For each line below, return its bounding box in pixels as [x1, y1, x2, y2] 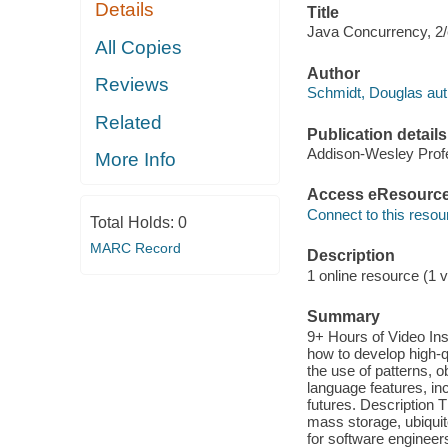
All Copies [95, 36, 183, 58]
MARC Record [89, 239, 181, 256]
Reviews [95, 74, 170, 96]
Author [306, 64, 360, 82]
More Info [95, 149, 177, 171]
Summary [306, 308, 380, 326]
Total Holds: [89, 213, 178, 231]
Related [95, 111, 163, 133]
